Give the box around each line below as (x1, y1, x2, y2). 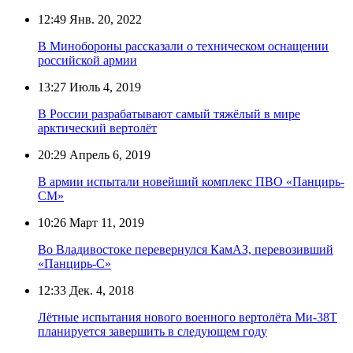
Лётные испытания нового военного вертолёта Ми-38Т (38, 310, 337, 324)
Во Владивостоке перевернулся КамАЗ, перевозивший (38, 242, 333, 256)
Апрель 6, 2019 (66, 147, 150, 162)
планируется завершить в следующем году (38, 324, 267, 338)
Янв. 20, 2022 (66, 12, 142, 26)
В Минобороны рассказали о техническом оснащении (38, 39, 329, 53)
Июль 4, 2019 (66, 80, 141, 94)
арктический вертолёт (38, 121, 157, 135)
